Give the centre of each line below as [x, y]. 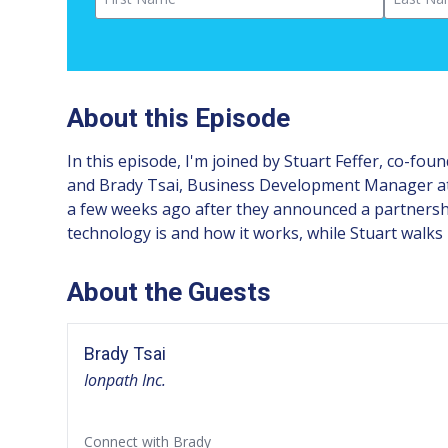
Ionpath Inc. [125, 379]
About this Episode [179, 117]
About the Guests [169, 291]
